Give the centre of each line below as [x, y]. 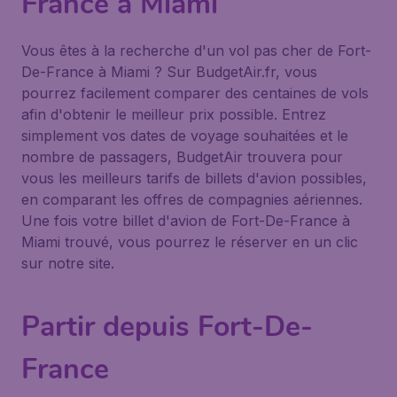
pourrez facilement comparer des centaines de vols [195, 93]
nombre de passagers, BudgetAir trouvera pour [182, 157]
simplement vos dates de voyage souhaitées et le [185, 136]
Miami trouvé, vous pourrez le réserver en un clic [190, 242]
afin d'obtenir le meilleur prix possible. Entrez [174, 114]
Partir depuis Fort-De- [167, 327]
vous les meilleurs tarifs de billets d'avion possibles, [194, 178]
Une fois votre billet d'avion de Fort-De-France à [186, 221]
